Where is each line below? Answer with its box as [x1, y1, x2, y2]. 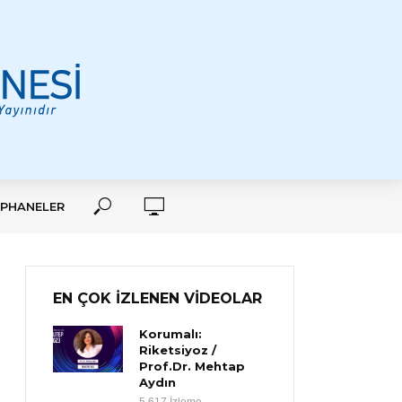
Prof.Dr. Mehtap [139, 359, 246, 373]
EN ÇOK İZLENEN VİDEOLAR [53, 290, 262, 307]
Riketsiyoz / [139, 343, 217, 357]
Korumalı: [139, 327, 203, 341]
